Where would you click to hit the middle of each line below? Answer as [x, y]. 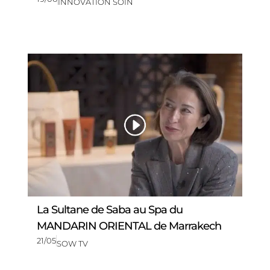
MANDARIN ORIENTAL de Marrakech [129, 226]
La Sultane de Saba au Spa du [109, 210]
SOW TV [72, 244]
